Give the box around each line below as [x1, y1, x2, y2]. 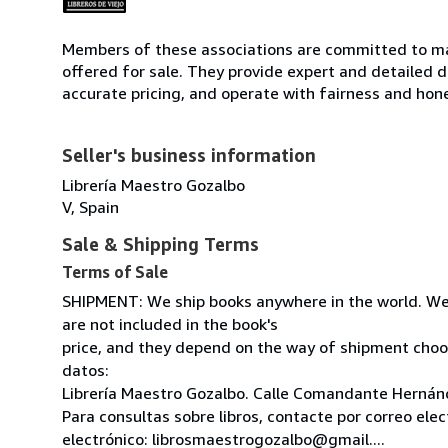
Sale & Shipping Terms [62, 232, 259, 255]
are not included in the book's [62, 313, 278, 334]
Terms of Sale [62, 261, 168, 282]
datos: [62, 359, 109, 380]
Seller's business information [62, 143, 316, 166]
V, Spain [62, 196, 119, 217]
